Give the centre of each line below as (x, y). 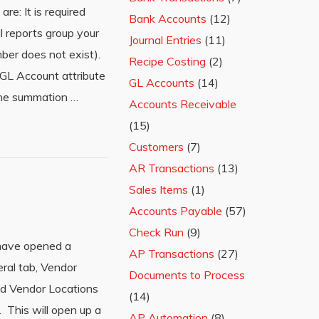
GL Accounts (162, 83)
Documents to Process (187, 275)
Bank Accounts (168, 19)
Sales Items (158, 189)
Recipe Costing (167, 61)
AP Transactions (172, 253)
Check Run (156, 232)
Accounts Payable (176, 211)
